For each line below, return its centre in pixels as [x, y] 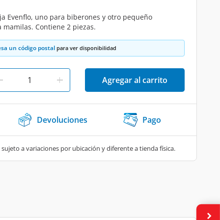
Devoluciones [62, 120]
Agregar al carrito [135, 80]
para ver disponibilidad [86, 48]
